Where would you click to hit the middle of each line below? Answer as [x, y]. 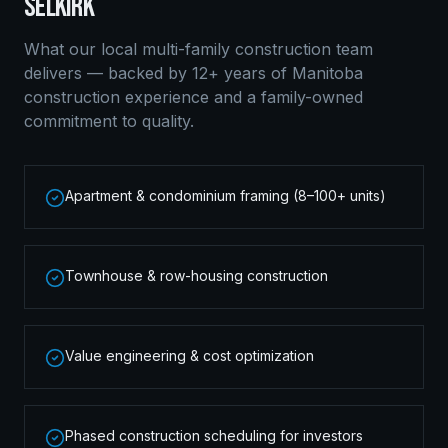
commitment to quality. [109, 121]
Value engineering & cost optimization [189, 355]
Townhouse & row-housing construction [196, 275]
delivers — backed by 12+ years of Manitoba [193, 73]
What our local [83, 49]
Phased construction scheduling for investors [214, 435]
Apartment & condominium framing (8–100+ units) [225, 195]
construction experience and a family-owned [193, 97]
